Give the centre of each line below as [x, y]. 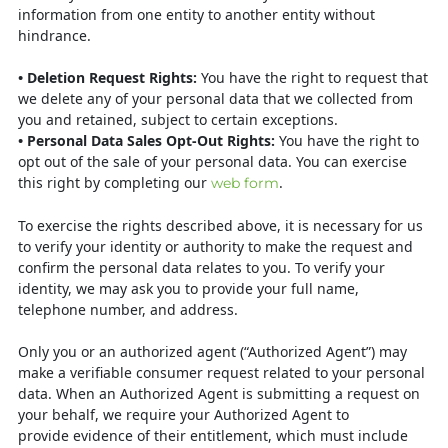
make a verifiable [77, 372]
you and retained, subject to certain [140, 119]
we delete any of [75, 98]
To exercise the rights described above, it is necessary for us [220, 225]
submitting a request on [338, 393]
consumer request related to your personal [280, 372]
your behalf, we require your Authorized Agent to [183, 414]
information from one [92, 14]
